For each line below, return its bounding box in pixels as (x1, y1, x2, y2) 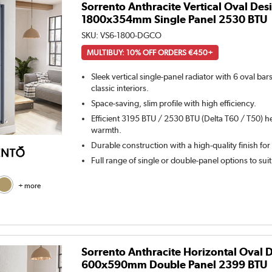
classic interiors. (91, 83, 149, 93)
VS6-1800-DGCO (100, 30, 162, 40)
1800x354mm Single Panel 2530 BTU (81, 12, 268, 25)
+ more (18, 181, 41, 190)
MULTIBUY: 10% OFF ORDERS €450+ (87, 47, 214, 57)
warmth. (91, 124, 122, 135)
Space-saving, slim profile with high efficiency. (91, 98, 257, 108)
